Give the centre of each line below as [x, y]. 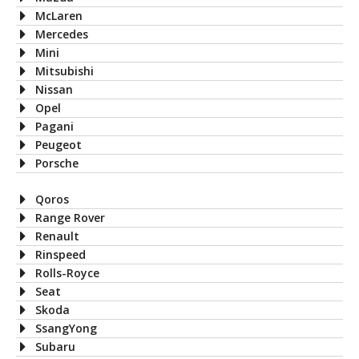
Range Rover [70, 217]
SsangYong [66, 328]
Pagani [54, 126]
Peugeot [58, 144]
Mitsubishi [65, 71]
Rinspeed [61, 254]
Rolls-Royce [67, 272]
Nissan [54, 89]
